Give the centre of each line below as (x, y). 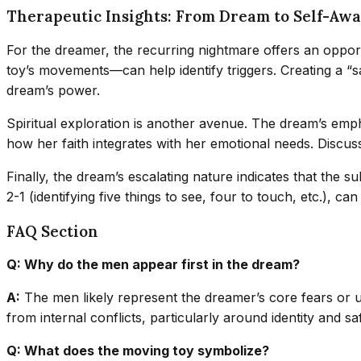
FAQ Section (52, 231)
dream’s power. (53, 90)
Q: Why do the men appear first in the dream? (153, 265)
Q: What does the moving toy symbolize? (138, 351)
